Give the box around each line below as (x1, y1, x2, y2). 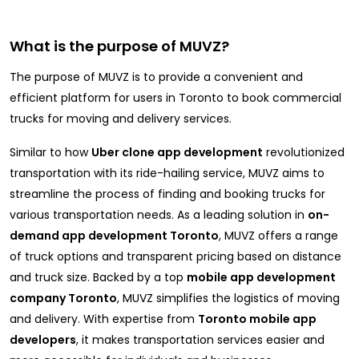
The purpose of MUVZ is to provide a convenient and (10, 69, 303, 86)
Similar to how (10, 144, 91, 161)
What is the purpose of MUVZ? (10, 36, 229, 57)
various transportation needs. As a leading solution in (10, 207, 308, 224)
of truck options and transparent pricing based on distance (10, 248, 341, 265)
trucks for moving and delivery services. (10, 111, 232, 127)
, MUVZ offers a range (219, 228, 338, 244)
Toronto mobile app (198, 311, 317, 328)
